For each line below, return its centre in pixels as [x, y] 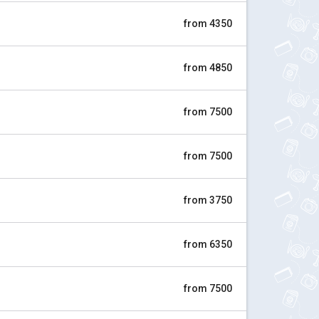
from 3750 [208, 200]
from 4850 [208, 68]
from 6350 [208, 244]
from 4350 [208, 23]
